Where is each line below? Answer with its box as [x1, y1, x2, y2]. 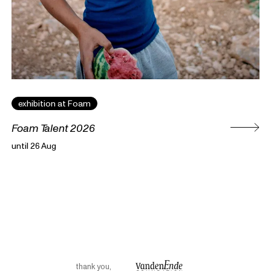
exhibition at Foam [18, 99, 91, 109]
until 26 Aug [11, 140, 57, 151]
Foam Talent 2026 [11, 122, 96, 135]
